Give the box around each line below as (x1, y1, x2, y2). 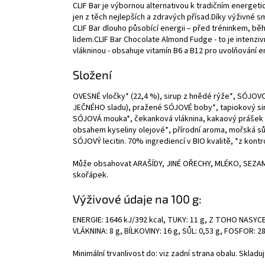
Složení (73, 67, 112, 82)
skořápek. (73, 169, 108, 181)
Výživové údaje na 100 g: (73, 191, 202, 206)
